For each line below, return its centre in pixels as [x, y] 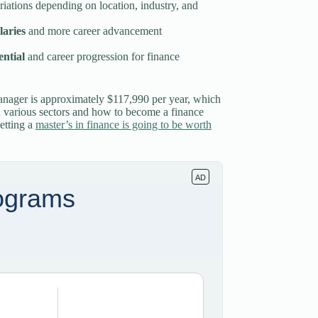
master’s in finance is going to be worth [123, 125]
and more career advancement [93, 31]
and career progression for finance [102, 56]
